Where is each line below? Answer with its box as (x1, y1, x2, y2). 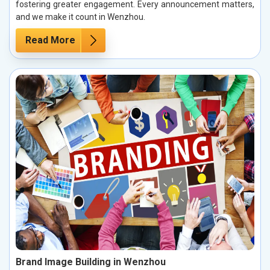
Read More (25, 34, 75, 46)
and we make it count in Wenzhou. (16, 11, 145, 22)
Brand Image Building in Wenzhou (16, 256, 166, 268)
